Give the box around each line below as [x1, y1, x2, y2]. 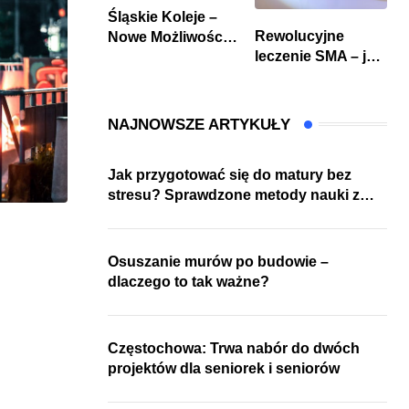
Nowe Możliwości [108, 28, 226, 45]
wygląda [255, 68, 312, 84]
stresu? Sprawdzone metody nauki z [108, 186, 360, 203]
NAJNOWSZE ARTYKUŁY [108, 115, 290, 133]
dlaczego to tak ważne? [108, 273, 269, 289]
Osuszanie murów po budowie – [108, 253, 329, 269]
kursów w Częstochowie [108, 206, 275, 223]
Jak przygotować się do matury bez [108, 166, 351, 183]
